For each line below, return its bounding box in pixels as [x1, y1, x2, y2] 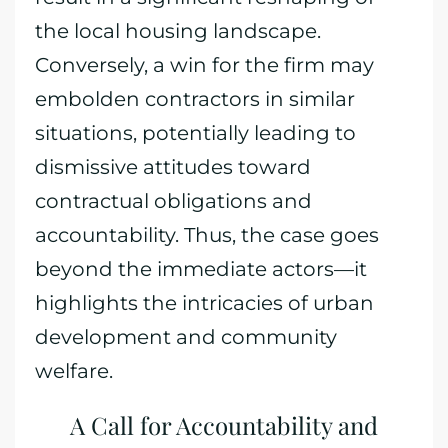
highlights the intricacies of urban [35, 291, 374, 315]
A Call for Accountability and [70, 409, 378, 441]
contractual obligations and [35, 189, 312, 213]
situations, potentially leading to [35, 121, 356, 145]
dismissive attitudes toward [35, 155, 311, 179]
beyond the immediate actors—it [35, 257, 367, 281]
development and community [35, 325, 337, 349]
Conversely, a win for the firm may [35, 53, 374, 77]
